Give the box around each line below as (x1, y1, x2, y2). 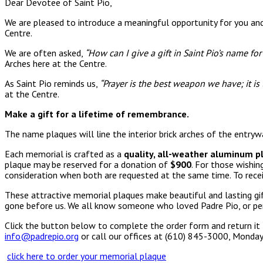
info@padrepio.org (5, 230, 79, 242)
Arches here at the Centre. (5, 58, 107, 70)
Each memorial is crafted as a (5, 148, 124, 160)
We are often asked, (5, 47, 85, 59)
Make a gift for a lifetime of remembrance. (5, 108, 189, 120)
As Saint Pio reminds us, (5, 77, 100, 90)
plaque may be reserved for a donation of (5, 159, 170, 171)
